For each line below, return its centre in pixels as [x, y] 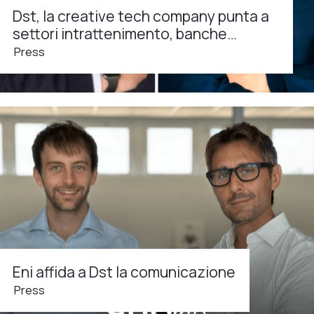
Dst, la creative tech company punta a [141, 15]
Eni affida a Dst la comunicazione [124, 271]
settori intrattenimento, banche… [125, 33]
